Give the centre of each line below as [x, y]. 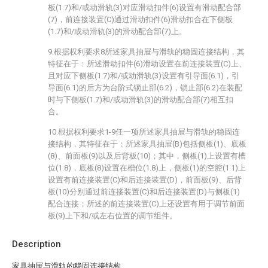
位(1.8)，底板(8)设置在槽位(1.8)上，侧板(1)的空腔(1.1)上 [147, 168]
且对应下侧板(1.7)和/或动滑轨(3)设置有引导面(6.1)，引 [144, 76]
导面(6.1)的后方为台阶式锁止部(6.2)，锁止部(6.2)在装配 [145, 88]
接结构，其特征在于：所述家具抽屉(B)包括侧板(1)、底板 [147, 144]
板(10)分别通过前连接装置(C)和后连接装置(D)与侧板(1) [144, 192]
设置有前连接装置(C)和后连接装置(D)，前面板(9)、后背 [145, 180]
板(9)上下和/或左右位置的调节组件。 [112, 216]
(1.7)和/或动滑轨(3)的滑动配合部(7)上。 [117, 31]
